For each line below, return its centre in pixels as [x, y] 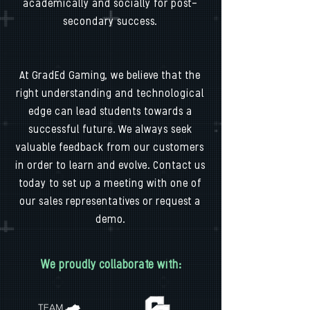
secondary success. [110, 22]
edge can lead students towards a [110, 112]
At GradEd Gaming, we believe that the [110, 76]
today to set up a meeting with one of [110, 184]
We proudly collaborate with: [111, 265]
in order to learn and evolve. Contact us [110, 166]
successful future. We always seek [110, 130]
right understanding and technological [110, 94]
